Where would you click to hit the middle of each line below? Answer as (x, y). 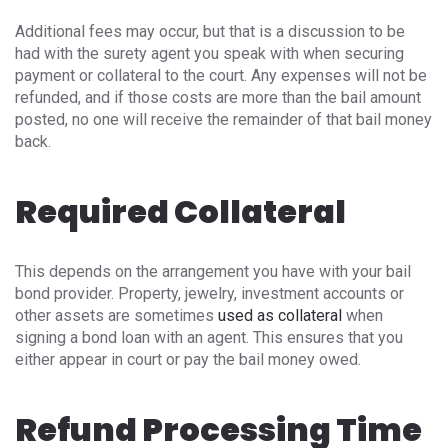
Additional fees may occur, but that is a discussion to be (210, 32)
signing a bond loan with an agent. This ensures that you (209, 338)
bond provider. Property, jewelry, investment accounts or (209, 294)
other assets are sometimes (116, 316)
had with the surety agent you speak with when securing (209, 54)
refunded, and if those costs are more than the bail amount (218, 98)
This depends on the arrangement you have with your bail (213, 272)
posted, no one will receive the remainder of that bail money (223, 120)
